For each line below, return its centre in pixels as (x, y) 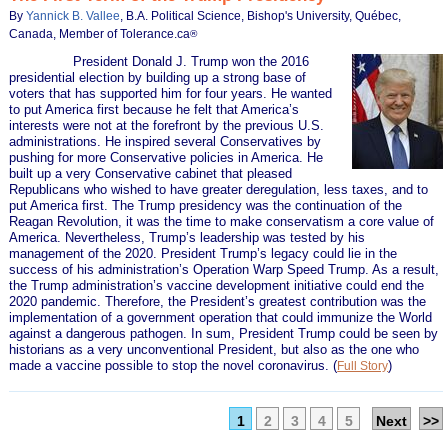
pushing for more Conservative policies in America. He (166, 157)
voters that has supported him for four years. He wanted (171, 93)
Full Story (363, 365)
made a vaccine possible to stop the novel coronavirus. (171, 365)
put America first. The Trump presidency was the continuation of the (206, 205)
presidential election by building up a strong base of (158, 77)
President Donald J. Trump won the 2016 (159, 61)
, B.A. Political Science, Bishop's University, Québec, (261, 15)
